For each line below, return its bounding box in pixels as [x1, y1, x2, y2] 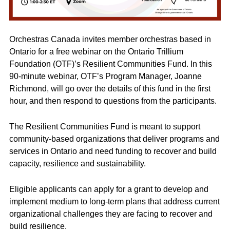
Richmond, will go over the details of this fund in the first [9, 84, 210, 93]
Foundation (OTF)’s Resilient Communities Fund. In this [9, 60, 212, 69]
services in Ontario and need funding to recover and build [9, 147, 217, 156]
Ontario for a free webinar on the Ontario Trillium [9, 47, 183, 56]
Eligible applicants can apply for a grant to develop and [9, 184, 208, 194]
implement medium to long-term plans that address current [9, 197, 220, 206]
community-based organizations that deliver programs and [9, 135, 220, 144]
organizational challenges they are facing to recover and [9, 209, 213, 218]
